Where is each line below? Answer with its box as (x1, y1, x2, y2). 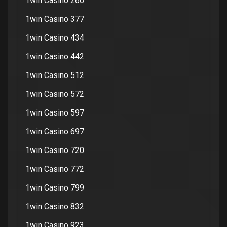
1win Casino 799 (25, 182, 84, 193)
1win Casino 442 (25, 51, 84, 61)
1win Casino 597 (25, 107, 84, 118)
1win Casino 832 (25, 201, 84, 211)
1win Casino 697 (25, 126, 84, 136)
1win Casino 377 (25, 14, 84, 24)
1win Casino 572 (25, 89, 84, 99)
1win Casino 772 (25, 164, 84, 174)
